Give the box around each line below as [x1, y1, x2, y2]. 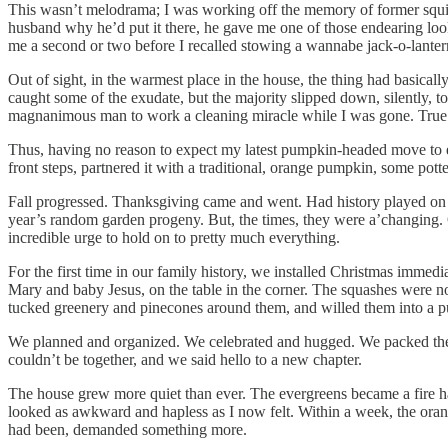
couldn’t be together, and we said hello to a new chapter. [8, 351, 362, 369]
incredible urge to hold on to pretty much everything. [8, 229, 340, 247]
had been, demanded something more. [8, 421, 247, 439]
